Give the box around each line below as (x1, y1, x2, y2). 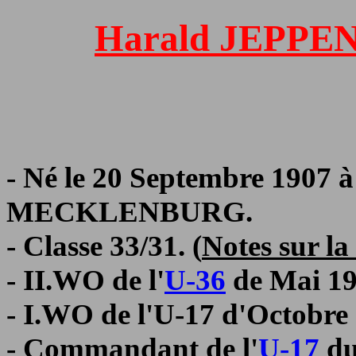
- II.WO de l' (6, 264, 164, 297)
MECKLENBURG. (6, 195, 253, 229)
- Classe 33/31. (6, 230, 192, 263)
